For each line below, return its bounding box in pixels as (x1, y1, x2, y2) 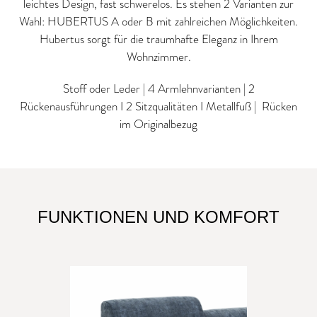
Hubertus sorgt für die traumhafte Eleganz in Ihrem (39, 31, 278, 47)
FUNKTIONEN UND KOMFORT (38, 207, 279, 226)
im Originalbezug (120, 116, 197, 132)
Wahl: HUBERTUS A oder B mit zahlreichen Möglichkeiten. (19, 13, 298, 30)
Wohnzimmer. (126, 49, 191, 65)
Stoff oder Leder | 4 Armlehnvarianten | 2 (62, 81, 255, 97)
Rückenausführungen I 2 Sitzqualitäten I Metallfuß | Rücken (20, 98, 297, 115)
